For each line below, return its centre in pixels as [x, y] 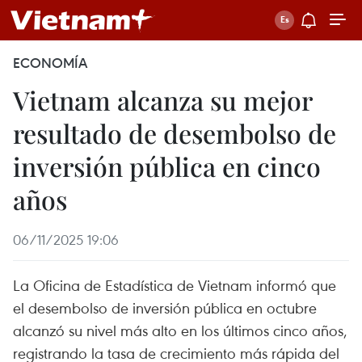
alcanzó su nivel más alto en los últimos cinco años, [180, 330]
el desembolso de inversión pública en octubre [165, 307]
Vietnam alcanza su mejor [162, 100]
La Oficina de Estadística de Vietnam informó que [175, 285]
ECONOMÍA [50, 63]
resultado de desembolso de [175, 133]
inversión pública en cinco [167, 166]
